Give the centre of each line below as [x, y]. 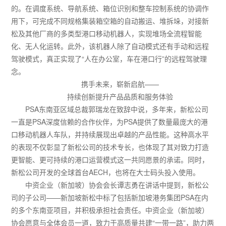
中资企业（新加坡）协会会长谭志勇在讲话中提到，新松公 [117, 185]
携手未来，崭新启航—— [120, 84]
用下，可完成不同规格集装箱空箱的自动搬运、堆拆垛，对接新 [110, 21]
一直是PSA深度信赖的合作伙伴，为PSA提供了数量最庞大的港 [110, 122]
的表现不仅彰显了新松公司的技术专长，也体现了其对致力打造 [110, 147]
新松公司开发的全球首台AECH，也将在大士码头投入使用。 [106, 172]
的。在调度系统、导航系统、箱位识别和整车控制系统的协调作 [110, 8]
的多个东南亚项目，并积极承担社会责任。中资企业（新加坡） [110, 210]
